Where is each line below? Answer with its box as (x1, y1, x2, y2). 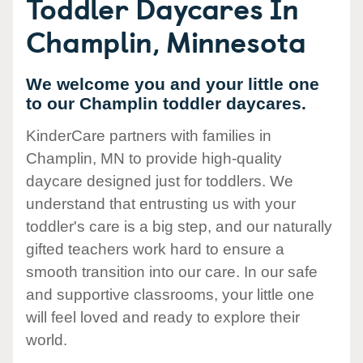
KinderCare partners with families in (26, 127, 271, 145)
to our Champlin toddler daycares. (26, 94, 306, 113)
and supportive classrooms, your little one (26, 286, 314, 304)
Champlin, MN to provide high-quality (26, 150, 282, 168)
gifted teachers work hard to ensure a (26, 241, 284, 258)
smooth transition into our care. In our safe (26, 263, 318, 281)
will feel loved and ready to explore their (26, 309, 300, 327)
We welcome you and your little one (26, 75, 319, 93)
